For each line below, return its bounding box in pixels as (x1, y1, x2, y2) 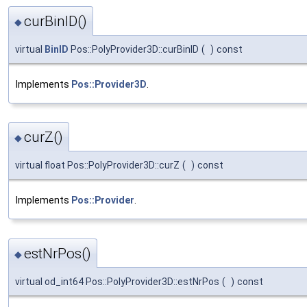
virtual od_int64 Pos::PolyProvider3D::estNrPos (15, 275, 219, 287)
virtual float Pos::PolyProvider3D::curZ (15, 160, 180, 171)
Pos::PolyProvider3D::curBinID (69, 44, 199, 56)
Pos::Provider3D (71, 79, 147, 90)
